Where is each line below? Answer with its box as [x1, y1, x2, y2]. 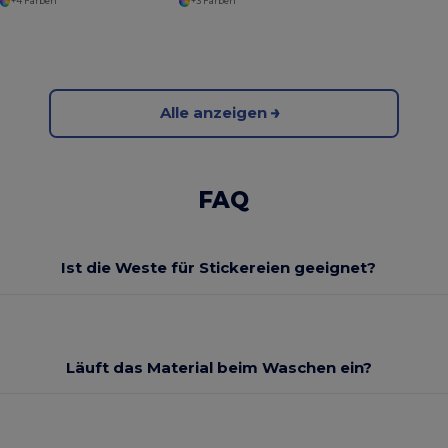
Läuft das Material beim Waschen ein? [65, 357, 372, 377]
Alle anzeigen [160, 103, 268, 123]
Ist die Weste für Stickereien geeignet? [61, 258, 377, 278]
